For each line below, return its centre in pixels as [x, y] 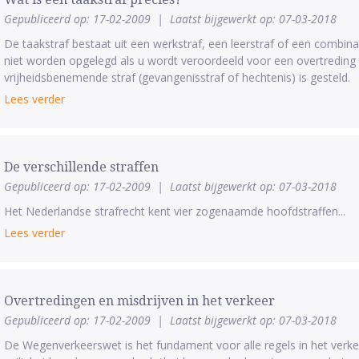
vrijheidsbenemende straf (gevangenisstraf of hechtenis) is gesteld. [177, 77]
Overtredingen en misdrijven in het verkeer [139, 301]
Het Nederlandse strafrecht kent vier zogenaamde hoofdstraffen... [174, 211]
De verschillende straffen [81, 167]
